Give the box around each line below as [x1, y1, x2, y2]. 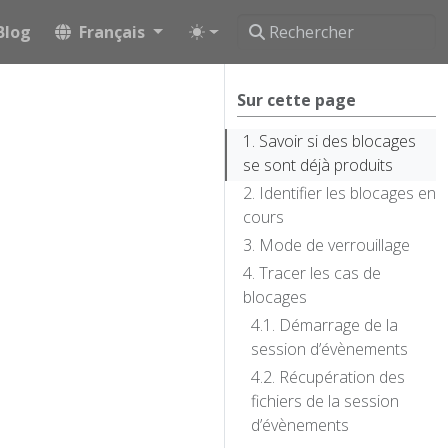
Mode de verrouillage [259, 234, 410, 256]
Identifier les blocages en [259, 182, 436, 204]
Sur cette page [237, 89, 356, 111]
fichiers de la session [251, 390, 399, 412]
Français [79, 20, 146, 43]
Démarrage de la [279, 314, 398, 336]
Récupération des [279, 366, 405, 388]
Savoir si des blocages [259, 130, 416, 152]
